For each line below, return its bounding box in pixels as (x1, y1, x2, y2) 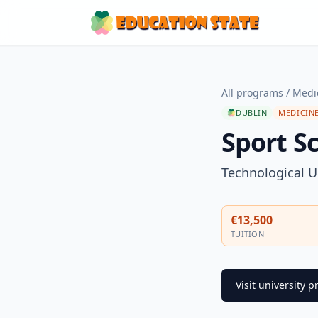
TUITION (231, 229, 264, 239)
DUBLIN (236, 107, 268, 118)
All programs (221, 86, 283, 99)
